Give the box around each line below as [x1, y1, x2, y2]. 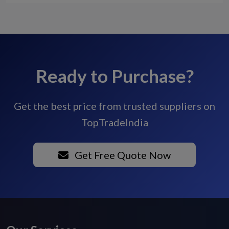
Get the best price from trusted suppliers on [14, 100, 215, 112]
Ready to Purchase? [35, 65, 194, 87]
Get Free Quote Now [73, 149, 171, 162]
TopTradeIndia [81, 116, 148, 129]
